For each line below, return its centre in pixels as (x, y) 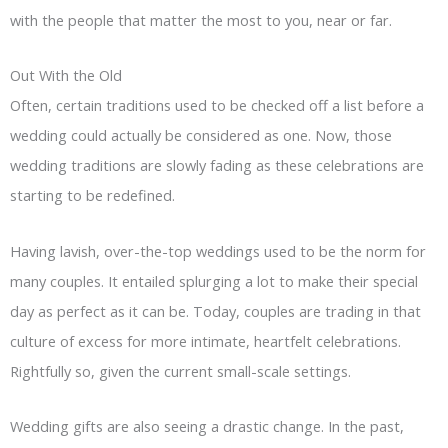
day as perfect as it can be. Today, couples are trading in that (215, 310)
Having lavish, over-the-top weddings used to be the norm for (218, 250)
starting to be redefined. (92, 195)
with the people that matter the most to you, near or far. (201, 19)
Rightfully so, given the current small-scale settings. (180, 370)
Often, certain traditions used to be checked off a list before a (217, 105)
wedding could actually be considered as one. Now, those (201, 135)
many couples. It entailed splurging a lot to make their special (214, 280)
